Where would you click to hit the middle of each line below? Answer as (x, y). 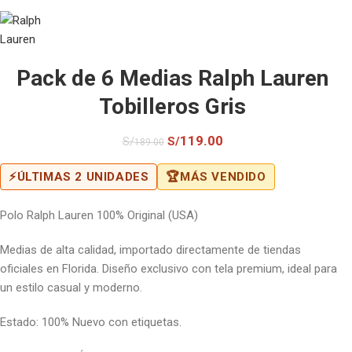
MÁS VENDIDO (223, 177)
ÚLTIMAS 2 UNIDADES (83, 177)
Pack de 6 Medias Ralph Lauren (172, 79)
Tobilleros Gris (172, 107)
